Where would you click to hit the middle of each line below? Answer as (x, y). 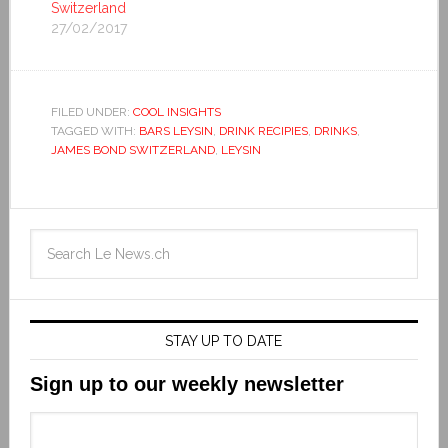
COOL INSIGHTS (176, 112)
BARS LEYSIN (175, 131)
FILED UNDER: (91, 112)
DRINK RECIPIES (263, 131)
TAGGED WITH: (94, 131)
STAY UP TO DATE (224, 341)
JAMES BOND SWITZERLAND (132, 150)
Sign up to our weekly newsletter (186, 384)
